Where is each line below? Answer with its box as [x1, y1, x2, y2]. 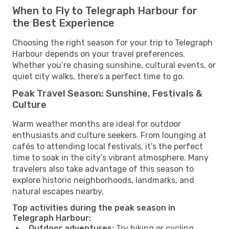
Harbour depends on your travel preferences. [12, 49, 185, 59]
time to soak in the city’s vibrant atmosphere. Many [12, 152, 209, 163]
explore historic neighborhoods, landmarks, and [12, 175, 194, 185]
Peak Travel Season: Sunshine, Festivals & [12, 87, 202, 99]
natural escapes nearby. [12, 186, 104, 196]
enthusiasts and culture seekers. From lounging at [12, 130, 207, 140]
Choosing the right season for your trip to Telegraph [12, 37, 213, 48]
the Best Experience [12, 16, 114, 29]
